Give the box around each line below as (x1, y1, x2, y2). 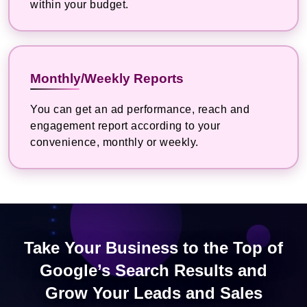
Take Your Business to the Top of (24, 238, 283, 258)
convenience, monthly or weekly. (30, 136, 199, 149)
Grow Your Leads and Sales (45, 284, 262, 303)
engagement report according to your (30, 120, 221, 132)
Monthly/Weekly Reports (30, 71, 184, 86)
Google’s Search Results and (40, 261, 267, 280)
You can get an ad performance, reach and (30, 103, 249, 116)
